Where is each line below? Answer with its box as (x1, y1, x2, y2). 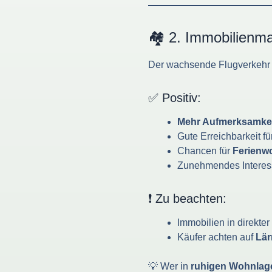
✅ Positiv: (148, 90, 201, 104)
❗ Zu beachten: (148, 191, 226, 205)
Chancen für (177, 145, 233, 156)
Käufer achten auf (177, 231, 256, 242)
